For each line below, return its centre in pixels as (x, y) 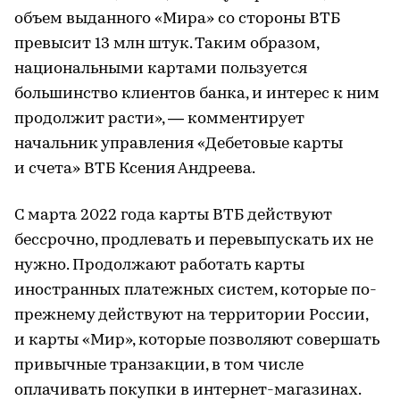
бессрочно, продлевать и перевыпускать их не (194, 241)
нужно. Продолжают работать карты (159, 266)
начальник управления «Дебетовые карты (179, 144)
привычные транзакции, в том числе (159, 366)
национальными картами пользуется (161, 69)
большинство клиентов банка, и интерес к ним (197, 94)
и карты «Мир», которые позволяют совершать (197, 341)
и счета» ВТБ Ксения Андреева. (135, 169)
